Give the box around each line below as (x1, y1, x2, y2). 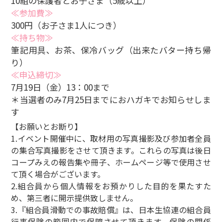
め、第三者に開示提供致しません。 (11, 191, 138, 204)
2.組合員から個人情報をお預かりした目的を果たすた (11, 179, 211, 192)
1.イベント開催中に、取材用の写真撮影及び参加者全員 (11, 132, 211, 144)
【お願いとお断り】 (11, 120, 83, 132)
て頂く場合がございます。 (11, 167, 106, 180)
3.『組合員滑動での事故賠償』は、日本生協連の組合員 (11, 203, 211, 216)
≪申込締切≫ (11, 68, 62, 81)
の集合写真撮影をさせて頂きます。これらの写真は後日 (11, 144, 211, 156)
